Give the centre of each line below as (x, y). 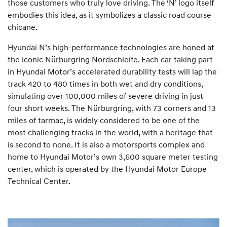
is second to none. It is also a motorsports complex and (106, 144)
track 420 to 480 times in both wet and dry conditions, (105, 84)
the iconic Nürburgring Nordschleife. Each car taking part (110, 59)
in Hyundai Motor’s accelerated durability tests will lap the (112, 71)
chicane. (23, 27)
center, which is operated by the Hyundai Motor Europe (107, 169)
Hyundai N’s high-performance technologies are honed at (111, 47)
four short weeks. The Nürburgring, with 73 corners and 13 (112, 108)
